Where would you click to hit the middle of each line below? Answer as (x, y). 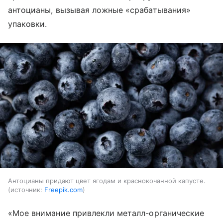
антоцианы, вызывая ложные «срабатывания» (99, 10)
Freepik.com (63, 190)
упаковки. (28, 24)
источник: (26, 190)
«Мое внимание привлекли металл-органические (106, 213)
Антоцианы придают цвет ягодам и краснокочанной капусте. (107, 181)
